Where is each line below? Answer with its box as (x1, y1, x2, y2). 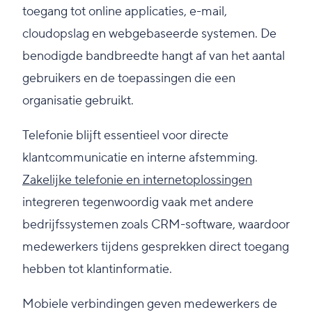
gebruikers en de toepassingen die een (22, 70, 235, 87)
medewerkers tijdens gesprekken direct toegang (22, 239, 289, 256)
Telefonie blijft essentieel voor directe (22, 127, 228, 144)
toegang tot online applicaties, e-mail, (22, 3, 227, 20)
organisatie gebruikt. (22, 93, 134, 109)
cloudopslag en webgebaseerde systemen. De (22, 26, 276, 42)
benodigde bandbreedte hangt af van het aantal (22, 48, 285, 65)
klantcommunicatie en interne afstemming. (22, 150, 258, 166)
